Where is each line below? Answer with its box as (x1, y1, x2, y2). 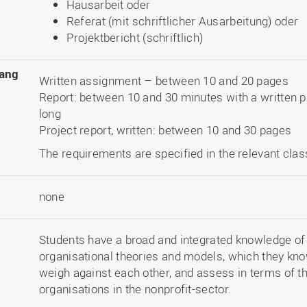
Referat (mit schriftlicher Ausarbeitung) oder (66, 13, 299, 29)
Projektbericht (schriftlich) (66, 29, 204, 45)
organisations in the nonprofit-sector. (38, 281, 232, 297)
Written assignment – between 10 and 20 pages (38, 73, 288, 88)
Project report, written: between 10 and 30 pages (38, 122, 292, 138)
